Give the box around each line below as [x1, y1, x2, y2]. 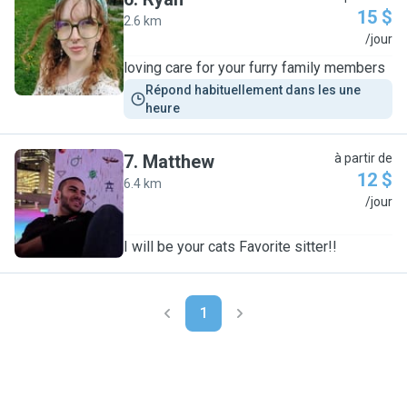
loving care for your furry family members [124, 59, 385, 76]
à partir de [334, 151, 392, 165]
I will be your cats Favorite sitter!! [124, 238, 337, 255]
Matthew [143, 151, 214, 173]
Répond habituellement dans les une [145, 83, 363, 97]
